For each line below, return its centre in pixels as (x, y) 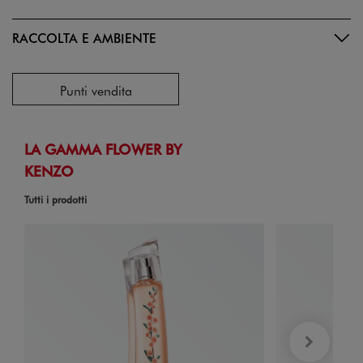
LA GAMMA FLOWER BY (103, 149)
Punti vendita (96, 90)
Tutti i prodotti (56, 199)
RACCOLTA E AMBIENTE (84, 37)
